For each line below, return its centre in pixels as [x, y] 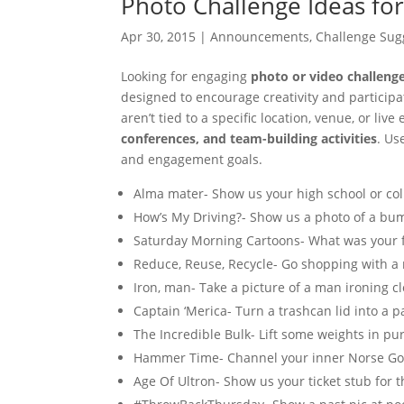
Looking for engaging [186, 76]
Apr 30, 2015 [159, 37]
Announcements [260, 37]
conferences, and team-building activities [249, 138]
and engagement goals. [192, 159]
